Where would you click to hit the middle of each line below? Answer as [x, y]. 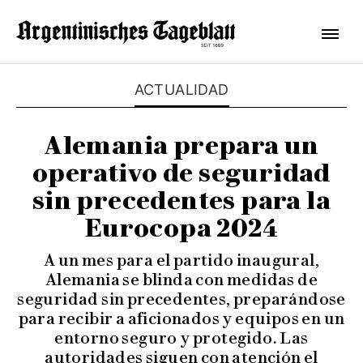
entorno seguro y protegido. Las [181, 338]
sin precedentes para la [181, 201]
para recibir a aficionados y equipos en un [181, 318]
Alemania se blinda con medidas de [181, 280]
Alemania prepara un [181, 145]
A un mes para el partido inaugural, [181, 260]
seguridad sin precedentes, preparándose [181, 299]
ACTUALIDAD [181, 90]
